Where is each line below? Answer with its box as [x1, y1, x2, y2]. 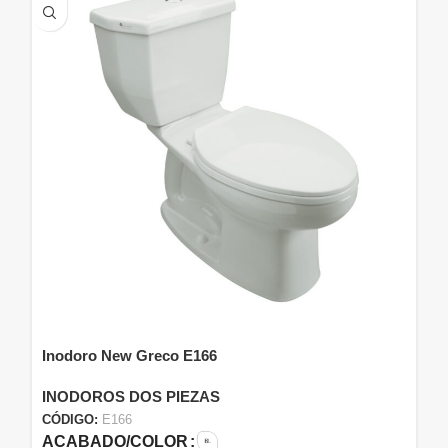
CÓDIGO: [42, 412, 102, 427]
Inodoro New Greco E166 [42, 346, 217, 364]
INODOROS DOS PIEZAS [42, 387, 220, 405]
